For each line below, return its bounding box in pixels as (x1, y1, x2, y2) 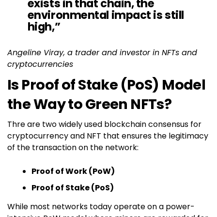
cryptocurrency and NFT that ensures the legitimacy (7, 130, 208, 141)
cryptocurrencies (7, 58, 73, 70)
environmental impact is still (27, 7, 184, 23)
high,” (27, 18, 61, 34)
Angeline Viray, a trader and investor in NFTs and (7, 46, 197, 58)
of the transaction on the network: (7, 141, 139, 153)
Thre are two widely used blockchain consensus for (7, 118, 201, 130)
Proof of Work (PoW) (31, 165, 115, 177)
